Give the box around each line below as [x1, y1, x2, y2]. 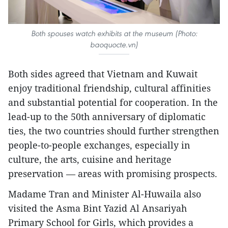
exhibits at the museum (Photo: [97, 28, 197, 38]
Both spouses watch [31, 28, 97, 38]
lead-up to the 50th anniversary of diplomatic [8, 110, 206, 123]
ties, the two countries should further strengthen [8, 124, 219, 137]
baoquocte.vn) [90, 39, 138, 49]
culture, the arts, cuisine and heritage [8, 153, 172, 165]
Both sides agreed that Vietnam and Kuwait [8, 67, 197, 80]
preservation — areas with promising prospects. [8, 167, 217, 180]
